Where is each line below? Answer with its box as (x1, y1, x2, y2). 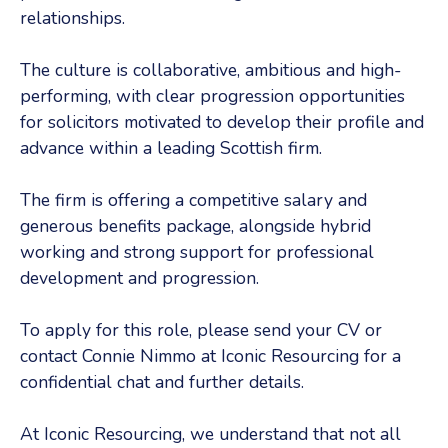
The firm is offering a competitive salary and (20, 188, 367, 212)
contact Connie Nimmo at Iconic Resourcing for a (20, 344, 401, 368)
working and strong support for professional (20, 240, 374, 264)
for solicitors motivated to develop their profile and (20, 110, 424, 134)
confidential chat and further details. (20, 370, 304, 394)
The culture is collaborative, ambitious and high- (20, 58, 401, 82)
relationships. (20, 6, 125, 30)
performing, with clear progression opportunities (20, 84, 405, 108)
